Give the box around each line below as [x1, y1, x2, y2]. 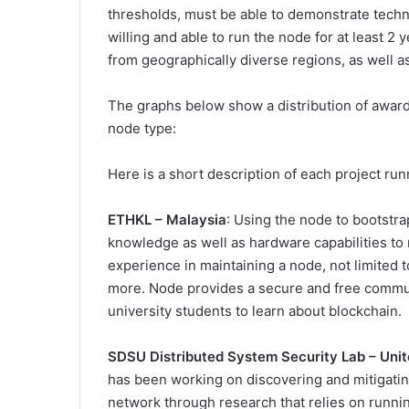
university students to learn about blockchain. [108, 302, 402, 320]
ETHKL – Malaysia [108, 211, 226, 229]
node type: [108, 120, 176, 138]
